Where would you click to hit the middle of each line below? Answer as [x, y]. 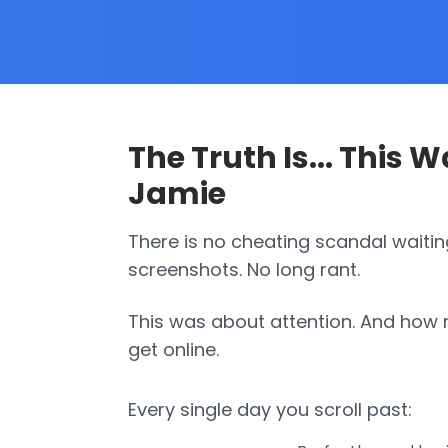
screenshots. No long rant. [244, 269]
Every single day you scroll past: [270, 409]
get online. [173, 349]
